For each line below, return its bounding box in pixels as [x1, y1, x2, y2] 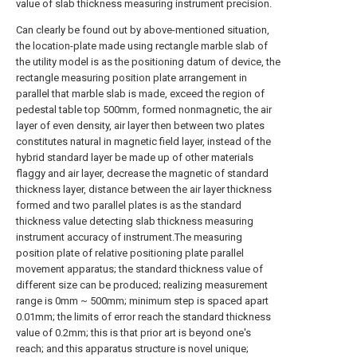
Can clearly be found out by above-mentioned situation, [16, 24, 269, 36]
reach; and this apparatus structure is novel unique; [16, 343, 249, 355]
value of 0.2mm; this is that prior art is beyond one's [16, 327, 251, 339]
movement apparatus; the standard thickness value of [16, 263, 263, 275]
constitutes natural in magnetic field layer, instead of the [16, 135, 271, 147]
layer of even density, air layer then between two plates [16, 120, 265, 131]
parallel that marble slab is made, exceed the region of [16, 88, 265, 100]
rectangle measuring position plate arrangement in [16, 72, 247, 84]
